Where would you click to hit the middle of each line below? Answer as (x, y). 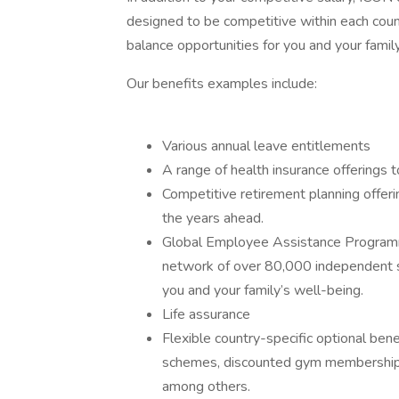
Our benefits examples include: (222, 84)
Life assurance (206, 314)
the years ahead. (213, 218)
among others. (206, 387)
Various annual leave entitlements (266, 146)
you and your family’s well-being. (263, 290)
